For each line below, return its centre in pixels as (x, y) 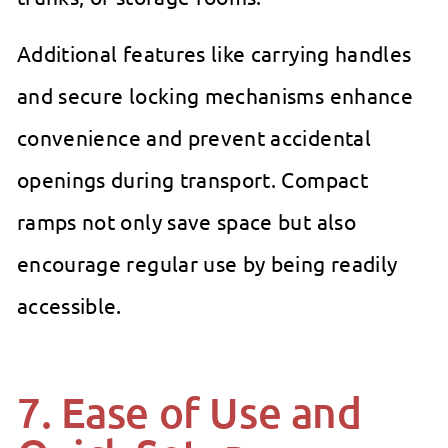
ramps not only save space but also (186, 221)
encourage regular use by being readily (207, 263)
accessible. (69, 305)
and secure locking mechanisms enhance (215, 95)
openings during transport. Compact (192, 179)
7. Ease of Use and (189, 412)
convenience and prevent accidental (194, 137)
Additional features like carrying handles (214, 53)
